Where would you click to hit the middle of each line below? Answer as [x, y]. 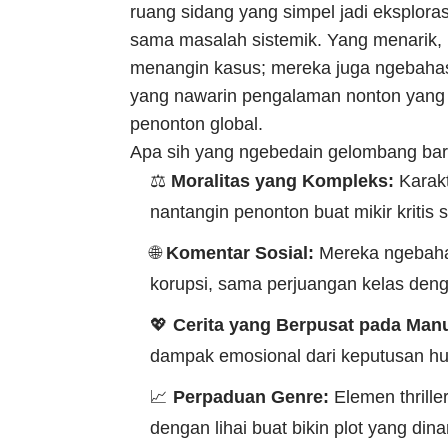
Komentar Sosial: [240, 253]
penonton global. [196, 124]
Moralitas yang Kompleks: [282, 181]
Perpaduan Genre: [251, 397]
